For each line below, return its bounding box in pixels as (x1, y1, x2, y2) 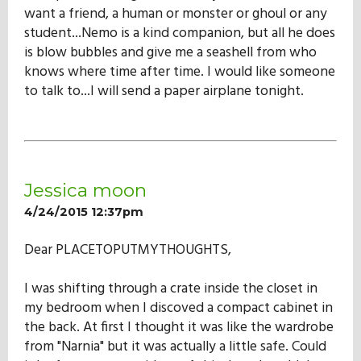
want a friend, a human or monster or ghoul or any (24, 2, 327, 26)
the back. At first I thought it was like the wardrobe (24, 315, 334, 339)
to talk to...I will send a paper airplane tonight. (24, 79, 304, 103)
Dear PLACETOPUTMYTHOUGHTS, (24, 238, 231, 262)
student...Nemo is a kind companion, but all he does (24, 21, 335, 45)
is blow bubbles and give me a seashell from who (24, 40, 317, 64)
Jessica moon (24, 178, 147, 201)
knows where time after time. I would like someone (24, 60, 335, 84)
